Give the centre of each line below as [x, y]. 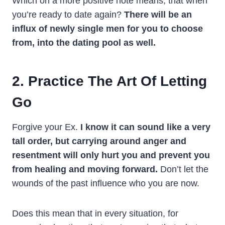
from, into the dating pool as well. [84, 42]
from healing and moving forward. [85, 169]
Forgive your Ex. [46, 127]
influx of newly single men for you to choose [107, 28]
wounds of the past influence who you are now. [106, 183]
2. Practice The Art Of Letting [109, 81]
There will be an [157, 14]
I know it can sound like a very [145, 127]
